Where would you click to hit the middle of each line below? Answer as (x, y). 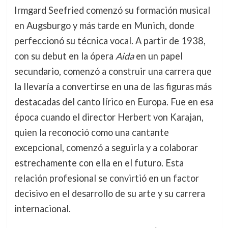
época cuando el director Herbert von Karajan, (109, 117)
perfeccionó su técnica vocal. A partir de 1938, (110, 40)
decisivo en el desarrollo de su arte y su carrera (109, 193)
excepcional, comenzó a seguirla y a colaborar (106, 147)
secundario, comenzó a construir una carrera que (113, 71)
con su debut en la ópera (65, 56)
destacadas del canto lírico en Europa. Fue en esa (114, 102)
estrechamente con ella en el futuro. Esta (99, 163)
